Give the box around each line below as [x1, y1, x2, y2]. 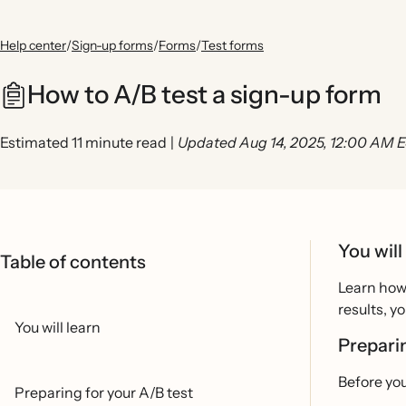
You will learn [14, 318, 101, 336]
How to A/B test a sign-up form [27, 79, 382, 110]
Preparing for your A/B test [14, 383, 193, 401]
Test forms [201, 37, 264, 53]
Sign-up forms [72, 37, 153, 53]
